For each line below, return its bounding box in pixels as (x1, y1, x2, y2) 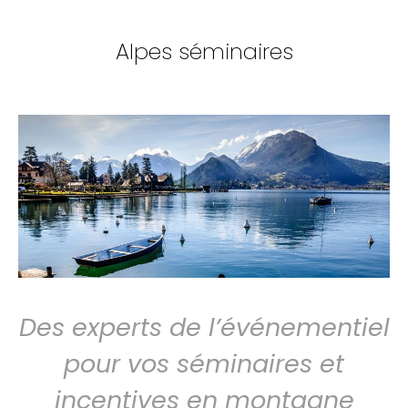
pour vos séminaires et (64, 346, 344, 381)
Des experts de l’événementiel (18, 310, 390, 344)
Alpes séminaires (115, 36, 293, 66)
